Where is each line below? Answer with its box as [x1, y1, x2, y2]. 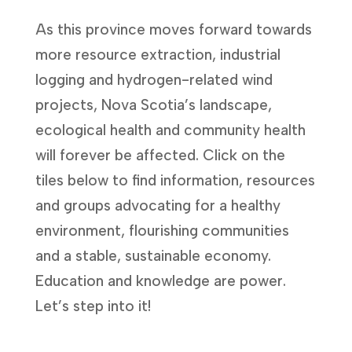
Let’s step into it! [35, 296, 151, 315]
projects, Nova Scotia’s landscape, [35, 95, 272, 114]
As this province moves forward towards [35, 20, 312, 38]
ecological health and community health [35, 120, 306, 139]
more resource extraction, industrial [35, 45, 280, 64]
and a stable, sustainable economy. [35, 246, 271, 265]
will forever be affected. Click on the [35, 145, 285, 164]
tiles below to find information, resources [35, 170, 315, 189]
